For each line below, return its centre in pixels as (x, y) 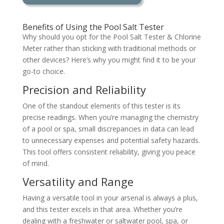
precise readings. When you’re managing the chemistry (110, 117)
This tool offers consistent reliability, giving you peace (109, 152)
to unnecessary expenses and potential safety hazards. (111, 140)
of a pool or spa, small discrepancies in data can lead (108, 129)
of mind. (35, 163)
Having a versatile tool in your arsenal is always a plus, (110, 198)
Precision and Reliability (84, 90)
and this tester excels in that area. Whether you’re (102, 209)
